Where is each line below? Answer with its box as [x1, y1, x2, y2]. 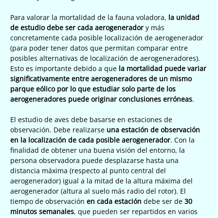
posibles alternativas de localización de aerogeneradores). [10, 53, 200, 63]
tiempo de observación [10, 196, 87, 206]
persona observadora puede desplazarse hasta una [10, 155, 179, 165]
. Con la [170, 135, 195, 145]
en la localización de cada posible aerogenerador [10, 135, 170, 145]
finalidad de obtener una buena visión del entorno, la [10, 145, 185, 155]
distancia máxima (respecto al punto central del [10, 165, 166, 175]
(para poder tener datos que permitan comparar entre [10, 43, 188, 53]
